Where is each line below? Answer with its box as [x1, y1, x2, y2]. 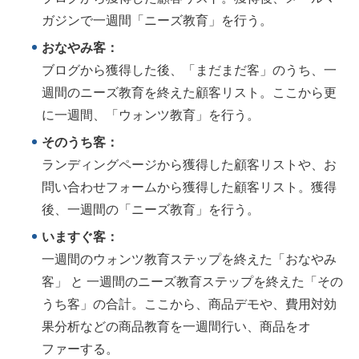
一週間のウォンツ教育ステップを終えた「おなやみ [42, 252, 337, 267]
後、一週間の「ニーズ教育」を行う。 [42, 203, 260, 217]
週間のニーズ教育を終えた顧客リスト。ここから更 [42, 86, 337, 100]
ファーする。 [42, 342, 119, 357]
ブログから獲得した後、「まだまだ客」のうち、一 [42, 63, 337, 78]
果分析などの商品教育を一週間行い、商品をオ [42, 320, 311, 334]
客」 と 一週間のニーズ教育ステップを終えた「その [42, 275, 343, 289]
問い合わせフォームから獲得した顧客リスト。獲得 [42, 180, 337, 195]
